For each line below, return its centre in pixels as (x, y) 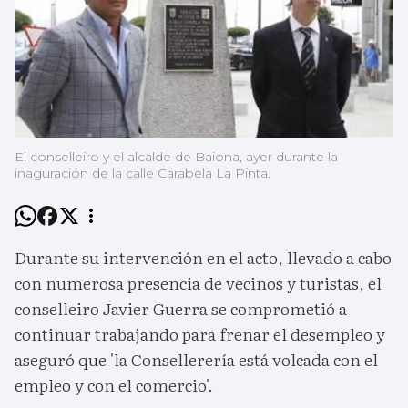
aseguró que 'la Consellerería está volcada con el (196, 360)
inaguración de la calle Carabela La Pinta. (143, 173)
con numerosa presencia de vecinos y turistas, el (198, 283)
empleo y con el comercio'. (114, 385)
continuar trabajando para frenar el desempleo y (200, 334)
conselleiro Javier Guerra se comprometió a (181, 309)
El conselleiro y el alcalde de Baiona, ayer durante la (176, 157)
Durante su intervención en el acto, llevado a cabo (203, 258)
